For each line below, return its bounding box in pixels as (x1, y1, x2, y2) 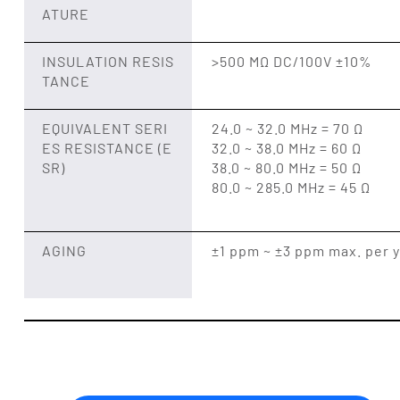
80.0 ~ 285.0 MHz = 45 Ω (211, 179, 371, 196)
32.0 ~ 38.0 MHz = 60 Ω (211, 139, 362, 156)
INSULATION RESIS (41, 53, 174, 70)
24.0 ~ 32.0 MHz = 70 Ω (211, 120, 363, 137)
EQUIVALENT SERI (41, 120, 168, 137)
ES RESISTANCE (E (41, 139, 172, 156)
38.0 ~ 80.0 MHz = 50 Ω (211, 159, 362, 176)
